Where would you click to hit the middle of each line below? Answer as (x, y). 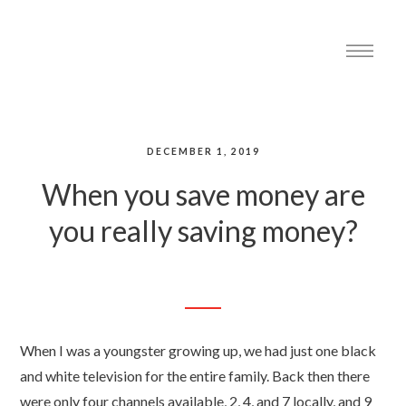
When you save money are (203, 194)
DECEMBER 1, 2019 (203, 151)
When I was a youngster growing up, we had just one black (198, 350)
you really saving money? (203, 231)
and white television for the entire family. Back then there (195, 376)
